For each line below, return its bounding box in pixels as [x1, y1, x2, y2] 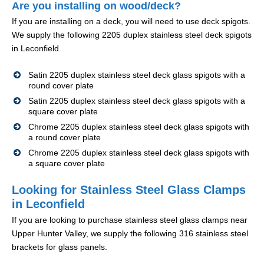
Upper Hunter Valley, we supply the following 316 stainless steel [12, 229, 248, 239]
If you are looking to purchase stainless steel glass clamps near [12, 215, 247, 225]
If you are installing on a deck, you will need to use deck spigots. [12, 16, 250, 27]
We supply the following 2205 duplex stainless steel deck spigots [12, 30, 252, 40]
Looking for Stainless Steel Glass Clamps [12, 183, 246, 197]
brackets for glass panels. [12, 242, 107, 252]
